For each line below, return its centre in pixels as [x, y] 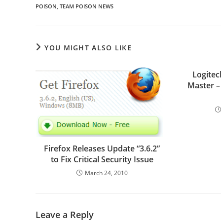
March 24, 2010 [106, 173]
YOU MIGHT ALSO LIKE [88, 48]
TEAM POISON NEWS [87, 6]
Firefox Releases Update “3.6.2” [102, 148]
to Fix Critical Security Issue [102, 159]
